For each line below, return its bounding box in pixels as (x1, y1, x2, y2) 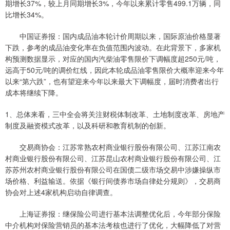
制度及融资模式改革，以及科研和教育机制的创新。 (5, 120, 170, 131)
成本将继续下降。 (5, 87, 63, 98)
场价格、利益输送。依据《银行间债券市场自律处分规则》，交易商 (5, 176, 221, 186)
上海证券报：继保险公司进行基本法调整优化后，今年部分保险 (5, 208, 221, 219)
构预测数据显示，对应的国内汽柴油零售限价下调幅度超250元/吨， (5, 53, 221, 64)
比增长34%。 (5, 9, 48, 20)
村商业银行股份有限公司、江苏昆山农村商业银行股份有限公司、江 (5, 153, 221, 164)
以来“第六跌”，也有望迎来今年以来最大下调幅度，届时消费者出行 (5, 76, 219, 87)
